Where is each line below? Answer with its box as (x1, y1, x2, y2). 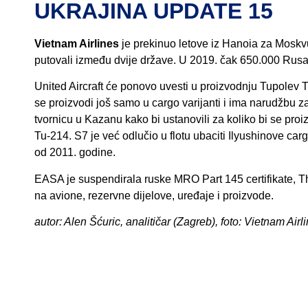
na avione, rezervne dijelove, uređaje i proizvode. (34, 189, 274, 201)
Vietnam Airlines (34, 38, 119, 49)
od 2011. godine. (34, 146, 115, 159)
